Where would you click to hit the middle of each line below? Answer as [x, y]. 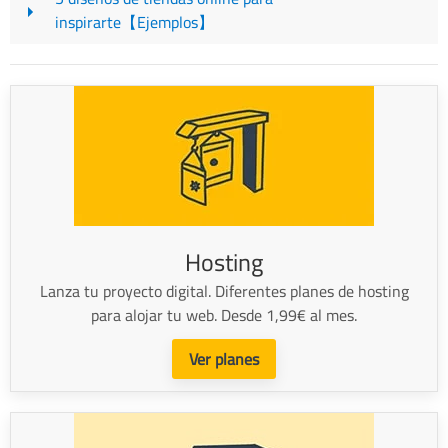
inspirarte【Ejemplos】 [134, 22]
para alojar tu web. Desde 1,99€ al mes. [224, 315]
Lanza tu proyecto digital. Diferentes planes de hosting [224, 291]
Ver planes [224, 359]
